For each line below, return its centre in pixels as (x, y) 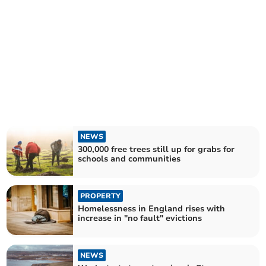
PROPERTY (101, 196)
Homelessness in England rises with (152, 209)
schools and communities (129, 159)
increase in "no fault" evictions (140, 218)
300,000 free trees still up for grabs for (156, 149)
